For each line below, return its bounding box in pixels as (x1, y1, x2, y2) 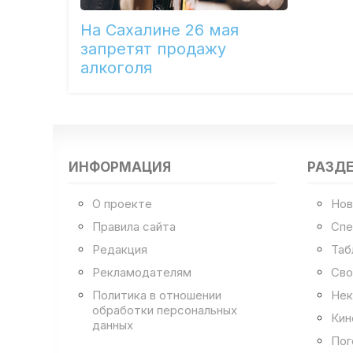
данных (92, 317, 134, 333)
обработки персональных (92, 302, 238, 318)
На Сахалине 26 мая (80, 20, 240, 40)
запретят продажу (80, 39, 227, 59)
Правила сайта (92, 218, 176, 234)
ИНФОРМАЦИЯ (69, 158, 172, 175)
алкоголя (80, 58, 153, 78)
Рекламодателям (92, 264, 192, 280)
